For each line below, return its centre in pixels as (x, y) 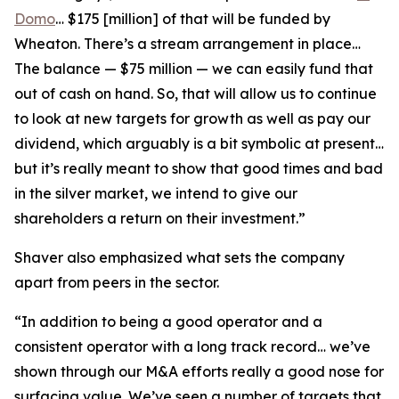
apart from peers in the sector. (117, 282)
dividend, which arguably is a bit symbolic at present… (199, 143)
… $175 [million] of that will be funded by (193, 19)
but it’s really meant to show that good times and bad (199, 168)
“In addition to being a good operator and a (168, 322)
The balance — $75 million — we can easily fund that (194, 69)
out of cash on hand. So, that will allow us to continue (195, 94)
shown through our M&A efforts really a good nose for (199, 371)
